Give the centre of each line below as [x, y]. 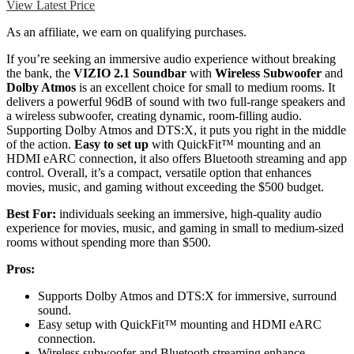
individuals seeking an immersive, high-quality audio [189, 214]
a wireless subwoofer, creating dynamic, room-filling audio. [154, 116]
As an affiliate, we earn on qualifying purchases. [126, 32]
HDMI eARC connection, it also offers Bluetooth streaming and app [177, 159]
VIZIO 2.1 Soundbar [130, 73]
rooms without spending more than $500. [109, 243]
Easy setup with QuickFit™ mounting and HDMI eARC [180, 325]
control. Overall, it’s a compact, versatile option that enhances [159, 173]
